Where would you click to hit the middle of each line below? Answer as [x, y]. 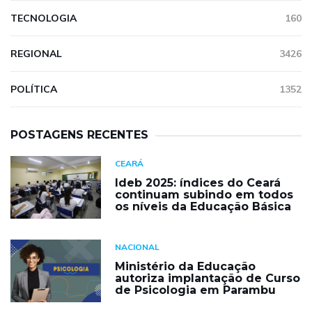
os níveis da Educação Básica [203, 206]
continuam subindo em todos [204, 194]
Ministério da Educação [185, 266]
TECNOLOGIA [44, 18]
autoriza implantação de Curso [208, 278]
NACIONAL [137, 247]
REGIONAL [36, 53]
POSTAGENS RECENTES [79, 134]
